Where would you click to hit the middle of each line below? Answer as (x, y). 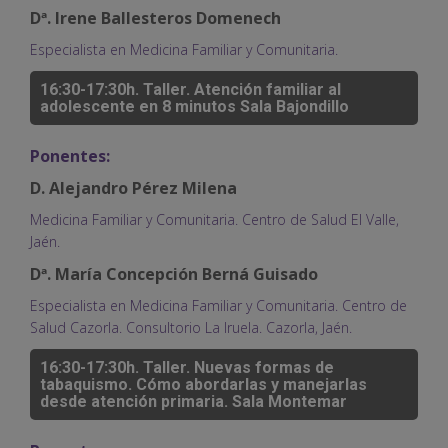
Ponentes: (70, 155)
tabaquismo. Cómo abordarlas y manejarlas (203, 384)
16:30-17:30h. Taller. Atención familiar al (190, 89)
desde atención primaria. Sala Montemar (193, 401)
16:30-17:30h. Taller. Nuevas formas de (187, 367)
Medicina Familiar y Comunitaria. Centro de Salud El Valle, (214, 219)
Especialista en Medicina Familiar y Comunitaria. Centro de (218, 305)
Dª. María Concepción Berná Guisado (174, 273)
